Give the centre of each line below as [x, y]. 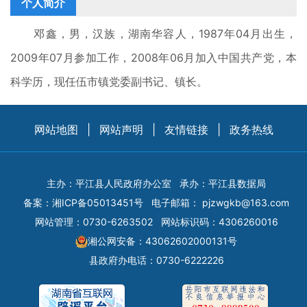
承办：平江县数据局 [223, 183]
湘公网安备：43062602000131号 [162, 241]
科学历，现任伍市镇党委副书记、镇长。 [109, 81]
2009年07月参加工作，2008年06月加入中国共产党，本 [153, 57]
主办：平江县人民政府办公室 [109, 183]
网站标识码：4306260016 [219, 221]
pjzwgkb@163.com [246, 202]
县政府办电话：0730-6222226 [156, 260]
